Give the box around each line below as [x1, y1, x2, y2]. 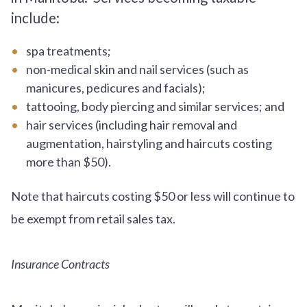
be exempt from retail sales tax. [11, 210, 180, 226]
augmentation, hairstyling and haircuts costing [25, 135, 272, 151]
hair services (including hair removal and [25, 116, 237, 132]
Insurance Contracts [11, 256, 110, 271]
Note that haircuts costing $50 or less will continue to [11, 188, 295, 204]
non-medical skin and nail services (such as [25, 61, 249, 77]
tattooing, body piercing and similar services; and [25, 98, 284, 114]
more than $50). [25, 153, 111, 169]
